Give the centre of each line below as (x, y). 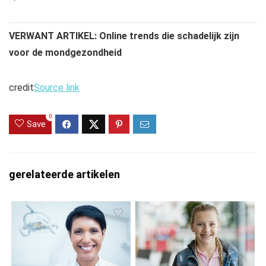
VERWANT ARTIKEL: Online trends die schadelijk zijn (124, 36)
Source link (57, 88)
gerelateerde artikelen (64, 175)
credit (21, 88)
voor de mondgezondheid (65, 53)
